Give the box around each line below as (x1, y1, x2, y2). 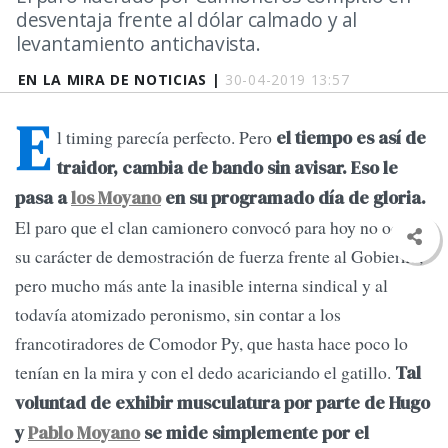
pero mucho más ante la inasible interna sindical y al (15, 273, 388, 298)
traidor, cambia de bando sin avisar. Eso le (57, 156, 398, 181)
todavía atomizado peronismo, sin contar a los (15, 302, 341, 327)
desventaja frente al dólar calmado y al (16, 6, 358, 33)
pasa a (15, 186, 71, 211)
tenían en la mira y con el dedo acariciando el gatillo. (15, 360, 395, 385)
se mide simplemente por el (140, 421, 369, 446)
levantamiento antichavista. (16, 30, 261, 57)
